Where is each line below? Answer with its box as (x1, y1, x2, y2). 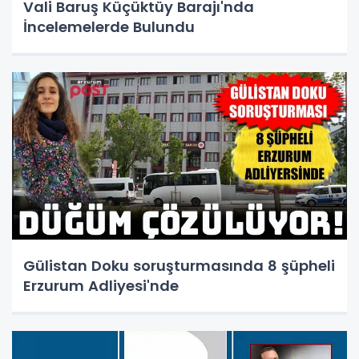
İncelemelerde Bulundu (23, 16, 195, 37)
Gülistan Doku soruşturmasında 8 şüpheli (23, 255, 335, 276)
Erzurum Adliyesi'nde (23, 275, 179, 296)
